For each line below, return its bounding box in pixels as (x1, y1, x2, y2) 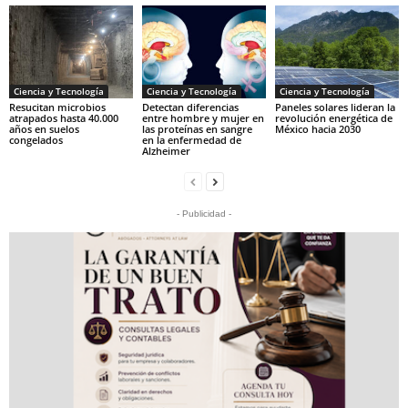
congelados (9, 133, 63, 147)
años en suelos (9, 122, 79, 136)
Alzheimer (141, 144, 190, 158)
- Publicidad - (177, 209, 231, 219)
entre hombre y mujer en (141, 111, 264, 125)
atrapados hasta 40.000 (9, 111, 118, 125)
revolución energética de (274, 111, 393, 125)
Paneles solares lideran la (274, 100, 395, 114)
